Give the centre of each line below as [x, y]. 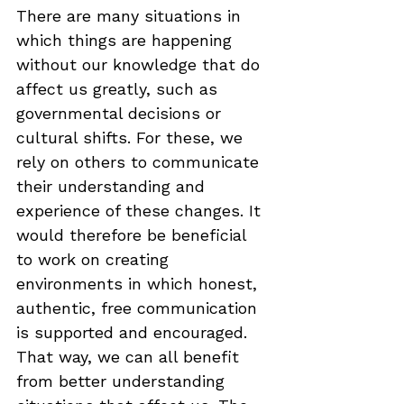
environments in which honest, [139, 284]
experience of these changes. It [141, 211]
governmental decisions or [121, 113]
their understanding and [113, 186]
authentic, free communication [139, 308]
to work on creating [95, 259]
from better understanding [123, 381]
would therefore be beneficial [134, 235]
